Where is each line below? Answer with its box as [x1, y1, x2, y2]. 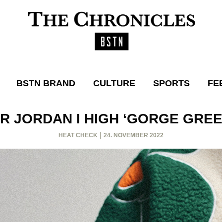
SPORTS [153, 78, 190, 89]
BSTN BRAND [16, 78, 75, 89]
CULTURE [93, 78, 135, 89]
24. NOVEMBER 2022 [104, 132, 164, 139]
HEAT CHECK [58, 132, 98, 139]
